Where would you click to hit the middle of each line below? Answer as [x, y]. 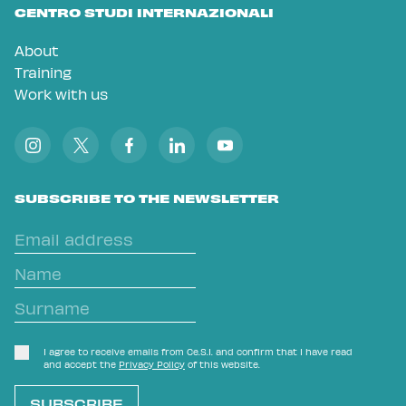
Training [43, 72]
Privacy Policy [152, 364]
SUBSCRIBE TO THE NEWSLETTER [147, 198]
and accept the [81, 364]
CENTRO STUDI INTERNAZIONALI [144, 12]
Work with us [61, 94]
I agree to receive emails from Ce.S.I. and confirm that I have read [198, 352]
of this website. [222, 364]
